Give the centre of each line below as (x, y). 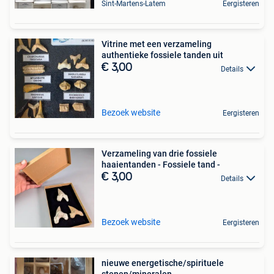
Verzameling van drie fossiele (159, 154)
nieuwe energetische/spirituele (163, 263)
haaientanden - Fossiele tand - (161, 165)
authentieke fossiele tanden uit (162, 55)
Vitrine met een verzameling (157, 44)
